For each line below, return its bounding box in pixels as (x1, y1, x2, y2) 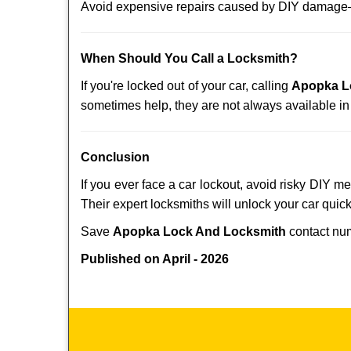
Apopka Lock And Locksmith (113, 225, 286, 238)
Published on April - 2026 (81, 252, 229, 266)
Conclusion (81, 150, 150, 164)
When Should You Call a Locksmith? (81, 52, 298, 65)
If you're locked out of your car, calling (81, 79, 292, 92)
